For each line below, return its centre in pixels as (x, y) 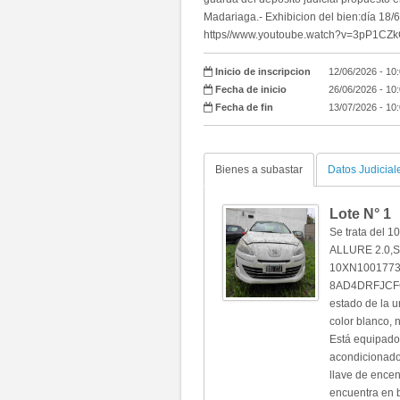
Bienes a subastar (259, 170)
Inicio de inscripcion (263, 71)
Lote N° (354, 214)
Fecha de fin (244, 107)
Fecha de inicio (251, 89)
